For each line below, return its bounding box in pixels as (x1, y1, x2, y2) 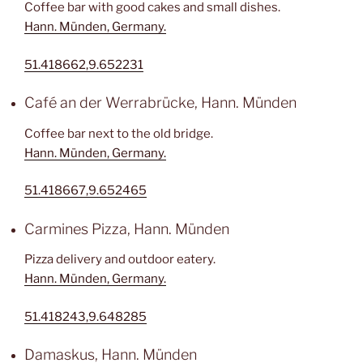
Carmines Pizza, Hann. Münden (24, 220, 229, 237)
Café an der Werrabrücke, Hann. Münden (24, 94, 297, 111)
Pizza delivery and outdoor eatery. (24, 252, 216, 267)
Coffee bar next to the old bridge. (24, 126, 213, 141)
